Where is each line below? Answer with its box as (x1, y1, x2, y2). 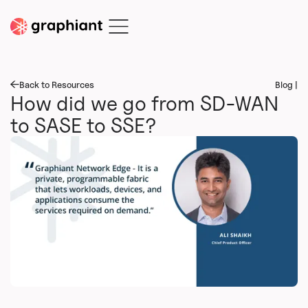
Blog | (275, 79, 298, 90)
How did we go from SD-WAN (10, 91, 278, 115)
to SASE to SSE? (10, 113, 156, 137)
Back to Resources (19, 79, 94, 90)
